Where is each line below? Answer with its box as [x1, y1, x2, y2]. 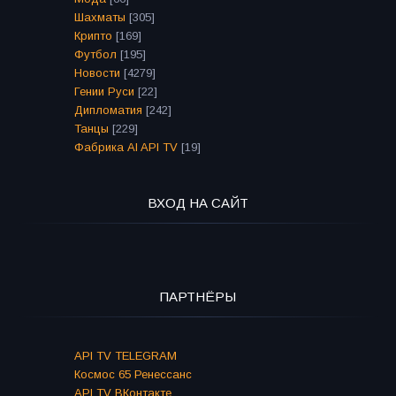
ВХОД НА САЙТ [148, 195, 248, 211]
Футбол [74, 48, 117, 62]
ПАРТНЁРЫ [160, 289, 236, 305]
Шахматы [74, 11, 126, 25]
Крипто [74, 29, 112, 43]
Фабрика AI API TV [74, 141, 178, 155]
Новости [74, 66, 120, 80]
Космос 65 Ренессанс [74, 368, 192, 382]
